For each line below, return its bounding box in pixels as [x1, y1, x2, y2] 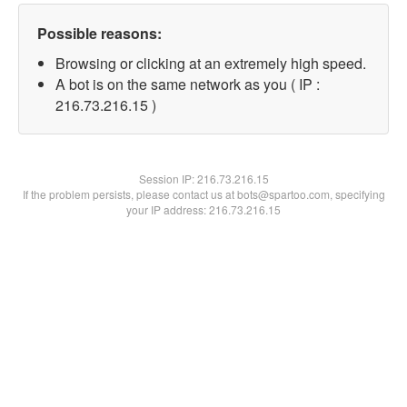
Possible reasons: [37, 23, 162, 44]
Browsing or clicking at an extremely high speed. [55, 53, 366, 74]
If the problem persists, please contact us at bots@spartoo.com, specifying [22, 186, 385, 202]
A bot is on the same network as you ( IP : [55, 74, 320, 94]
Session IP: [138, 171, 197, 186]
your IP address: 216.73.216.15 [126, 202, 281, 217]
